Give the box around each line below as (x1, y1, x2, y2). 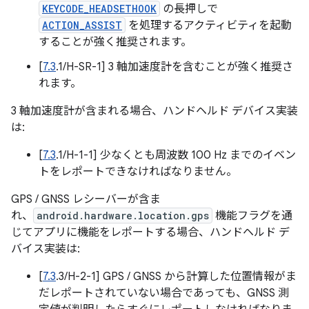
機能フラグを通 (212, 209, 292, 223)
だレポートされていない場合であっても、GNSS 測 (39, 286, 289, 300)
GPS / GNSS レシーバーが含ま (11, 192, 161, 206)
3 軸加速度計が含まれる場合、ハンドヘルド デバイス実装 (11, 104, 298, 118)
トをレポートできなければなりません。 (39, 165, 237, 179)
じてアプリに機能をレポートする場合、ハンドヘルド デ (11, 226, 290, 239)
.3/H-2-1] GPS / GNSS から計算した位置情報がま (56, 270, 297, 283)
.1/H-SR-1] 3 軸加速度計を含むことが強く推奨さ (56, 60, 293, 74)
